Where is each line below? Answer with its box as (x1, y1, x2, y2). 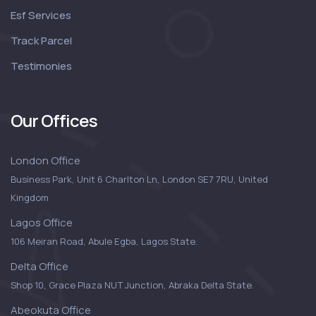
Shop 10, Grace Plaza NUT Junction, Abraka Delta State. (11, 278, 254, 291)
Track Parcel (11, 32, 72, 48)
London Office (11, 152, 80, 168)
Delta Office (11, 258, 68, 274)
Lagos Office (11, 214, 73, 230)
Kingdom (11, 190, 49, 204)
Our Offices (11, 108, 98, 132)
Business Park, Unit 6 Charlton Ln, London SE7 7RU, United (11, 172, 268, 186)
